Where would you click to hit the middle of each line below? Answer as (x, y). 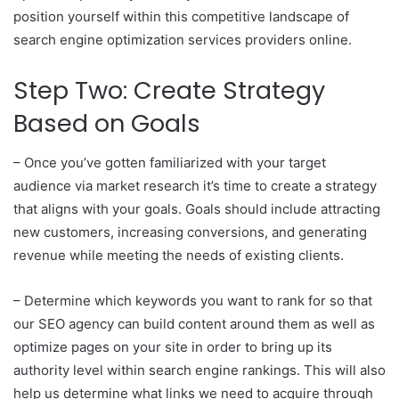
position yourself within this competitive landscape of (181, 16)
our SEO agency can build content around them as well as (194, 324)
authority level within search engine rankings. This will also (199, 370)
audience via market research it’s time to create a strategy (195, 186)
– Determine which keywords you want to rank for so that (193, 301)
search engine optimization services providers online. (183, 39)
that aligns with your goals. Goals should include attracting (197, 209)
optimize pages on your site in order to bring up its (173, 347)
